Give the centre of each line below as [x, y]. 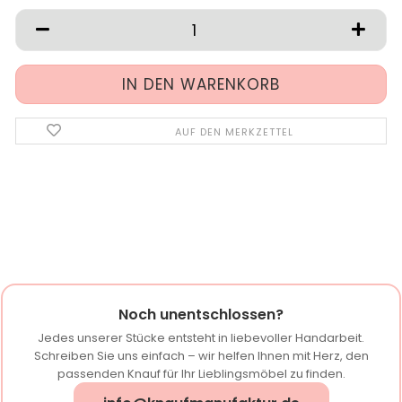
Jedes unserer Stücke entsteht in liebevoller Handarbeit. [201, 338]
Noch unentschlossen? [201, 315]
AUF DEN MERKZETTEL [234, 132]
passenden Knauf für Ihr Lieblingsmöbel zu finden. [201, 374]
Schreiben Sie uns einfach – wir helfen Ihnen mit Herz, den [201, 356]
